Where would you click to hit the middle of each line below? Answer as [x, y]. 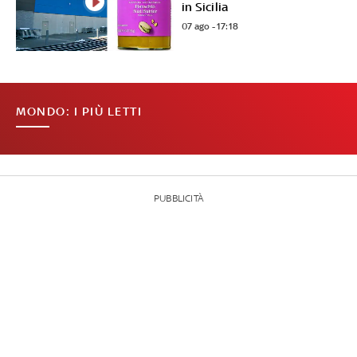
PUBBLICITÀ [178, 199]
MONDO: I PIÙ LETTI [79, 112]
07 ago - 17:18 [210, 27]
